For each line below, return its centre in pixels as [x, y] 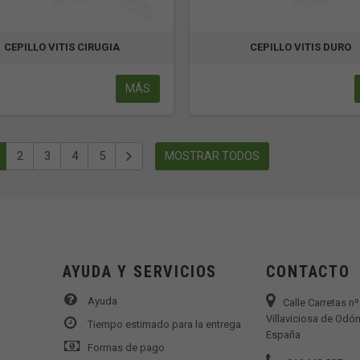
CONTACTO [308, 271]
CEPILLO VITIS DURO [300, 47]
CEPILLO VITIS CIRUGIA [62, 47]
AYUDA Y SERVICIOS [140, 271]
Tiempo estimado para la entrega [164, 324]
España [284, 334]
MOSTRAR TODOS [212, 155]
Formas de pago [126, 347]
